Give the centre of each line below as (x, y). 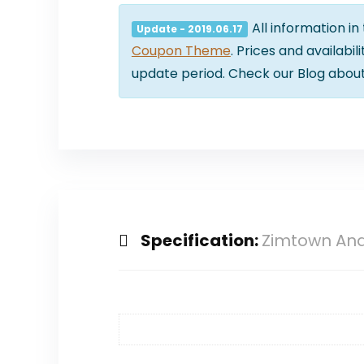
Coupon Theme (181, 50)
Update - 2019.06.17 (189, 28)
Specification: (201, 240)
